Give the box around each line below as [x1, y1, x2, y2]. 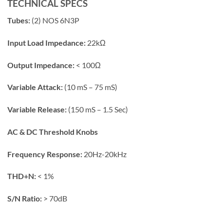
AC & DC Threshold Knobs [7, 127, 98, 136]
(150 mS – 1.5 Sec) [67, 105, 128, 114]
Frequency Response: [7, 149, 82, 159]
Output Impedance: [7, 60, 74, 70]
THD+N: [7, 171, 36, 181]
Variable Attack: [7, 82, 63, 92]
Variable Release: [7, 105, 67, 114]
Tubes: [7, 15, 30, 25]
